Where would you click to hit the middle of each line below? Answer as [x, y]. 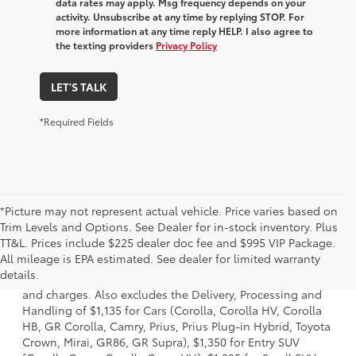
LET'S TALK [79, 87]
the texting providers [106, 45]
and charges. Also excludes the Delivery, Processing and [172, 294]
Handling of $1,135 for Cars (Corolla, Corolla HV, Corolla [172, 310]
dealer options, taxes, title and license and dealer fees [167, 279]
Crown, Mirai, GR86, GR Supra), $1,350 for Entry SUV [161, 342]
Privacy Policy [186, 45]
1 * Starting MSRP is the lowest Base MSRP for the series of [177, 247]
